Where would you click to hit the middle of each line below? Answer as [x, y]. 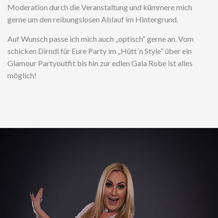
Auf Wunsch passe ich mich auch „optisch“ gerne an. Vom [100, 39]
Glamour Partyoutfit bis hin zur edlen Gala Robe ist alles [100, 63]
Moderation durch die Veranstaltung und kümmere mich [100, 7]
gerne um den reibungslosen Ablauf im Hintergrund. [93, 19]
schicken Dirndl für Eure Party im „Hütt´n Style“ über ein [100, 51]
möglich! [22, 75]
